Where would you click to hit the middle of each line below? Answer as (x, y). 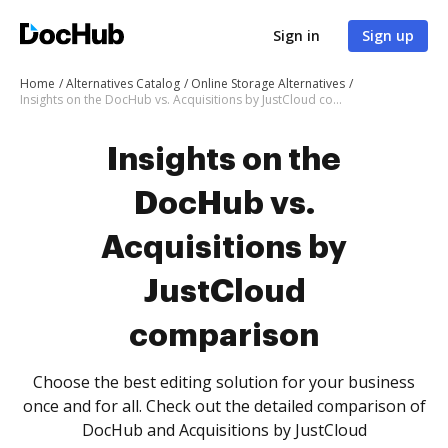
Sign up (388, 35)
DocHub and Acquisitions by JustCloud (224, 430)
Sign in (296, 35)
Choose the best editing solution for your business (224, 382)
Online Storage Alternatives (268, 83)
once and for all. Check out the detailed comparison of (224, 406)
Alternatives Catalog (123, 83)
